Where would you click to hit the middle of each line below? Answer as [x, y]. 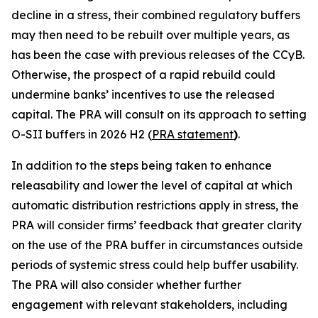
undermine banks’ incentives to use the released [143, 94]
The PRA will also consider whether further [126, 285]
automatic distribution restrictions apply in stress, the [155, 205]
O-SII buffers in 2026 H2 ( [82, 134]
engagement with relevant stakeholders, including [149, 305]
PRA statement [193, 134]
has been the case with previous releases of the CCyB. [158, 55]
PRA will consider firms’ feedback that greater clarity [157, 225]
